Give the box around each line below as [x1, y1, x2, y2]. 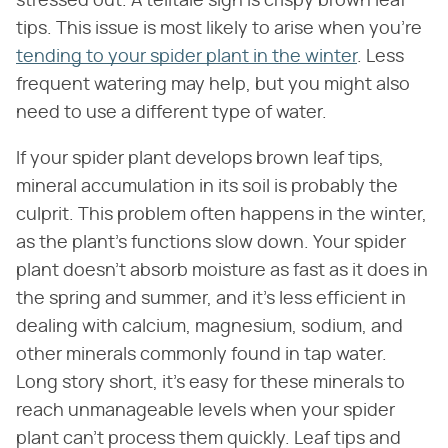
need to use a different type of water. [16, 103, 327, 122]
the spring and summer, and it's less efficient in [16, 289, 406, 308]
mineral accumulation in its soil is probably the [16, 177, 398, 196]
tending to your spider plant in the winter [16, 47, 357, 66]
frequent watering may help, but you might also [16, 75, 410, 94]
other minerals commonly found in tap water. [16, 345, 387, 364]
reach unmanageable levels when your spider [16, 401, 395, 420]
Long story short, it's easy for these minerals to [16, 373, 405, 392]
